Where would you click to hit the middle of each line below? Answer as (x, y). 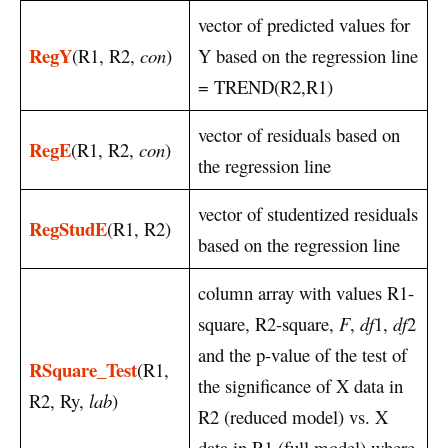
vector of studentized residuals (308, 213)
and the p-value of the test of (302, 354)
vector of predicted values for (304, 24)
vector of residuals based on (299, 134)
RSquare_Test (83, 369)
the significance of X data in (300, 385)
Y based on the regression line (308, 55)
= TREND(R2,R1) (265, 86)
